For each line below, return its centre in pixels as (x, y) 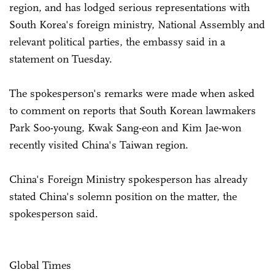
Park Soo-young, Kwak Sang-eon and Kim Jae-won (125, 127)
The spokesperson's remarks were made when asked (132, 93)
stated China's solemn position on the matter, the (123, 196)
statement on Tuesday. (62, 59)
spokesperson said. (54, 213)
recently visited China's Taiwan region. (99, 145)
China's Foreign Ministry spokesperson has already (128, 179)
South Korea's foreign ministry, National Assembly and (137, 24)
